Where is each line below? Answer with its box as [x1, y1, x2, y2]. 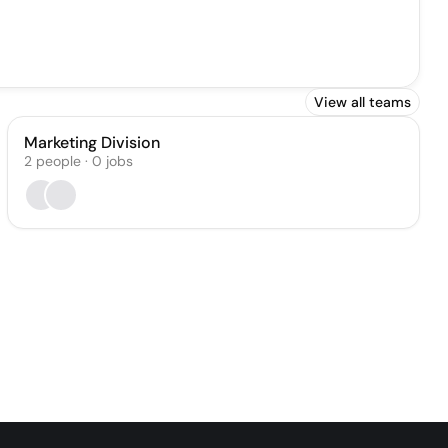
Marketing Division [23, 132, 160, 153]
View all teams [314, 93, 411, 111]
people [35, 152, 81, 170]
